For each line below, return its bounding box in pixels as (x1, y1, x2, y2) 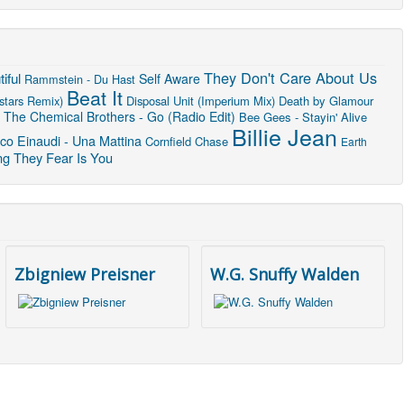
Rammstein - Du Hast (24, 69, 135, 87)
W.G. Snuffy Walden (210, 262, 360, 285)
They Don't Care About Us (204, 66, 377, 88)
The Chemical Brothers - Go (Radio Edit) (4, 106, 235, 125)
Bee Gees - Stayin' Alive (239, 107, 367, 125)
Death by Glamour (279, 91, 373, 109)
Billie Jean (232, 119, 337, 152)
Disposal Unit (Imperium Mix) (126, 91, 275, 109)
